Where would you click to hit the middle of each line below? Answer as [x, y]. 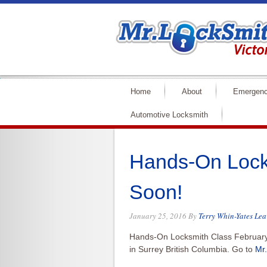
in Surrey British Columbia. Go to [192, 249]
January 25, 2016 [158, 216]
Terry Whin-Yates [226, 216]
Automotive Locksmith [169, 115]
